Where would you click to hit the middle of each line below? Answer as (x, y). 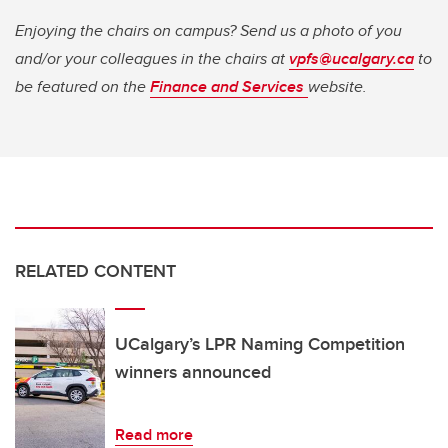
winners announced (193, 372)
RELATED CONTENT (95, 271)
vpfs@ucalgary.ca (351, 59)
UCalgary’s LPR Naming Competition (260, 344)
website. (337, 87)
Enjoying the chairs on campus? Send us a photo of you (208, 31)
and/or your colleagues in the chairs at (152, 59)
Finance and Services (229, 87)
